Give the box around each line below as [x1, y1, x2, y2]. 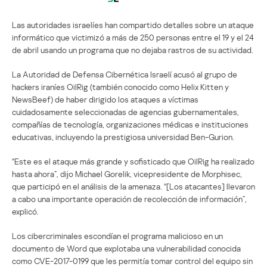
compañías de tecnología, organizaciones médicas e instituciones [12, 119, 249, 129]
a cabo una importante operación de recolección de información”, [12, 193, 247, 204]
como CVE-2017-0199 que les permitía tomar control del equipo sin [12, 255, 253, 266]
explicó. [12, 206, 39, 216]
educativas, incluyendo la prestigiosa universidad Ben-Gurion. [12, 131, 234, 142]
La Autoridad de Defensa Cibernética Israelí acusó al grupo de [12, 69, 237, 79]
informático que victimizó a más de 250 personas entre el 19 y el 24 [12, 32, 254, 42]
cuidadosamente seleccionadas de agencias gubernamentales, [12, 106, 239, 117]
